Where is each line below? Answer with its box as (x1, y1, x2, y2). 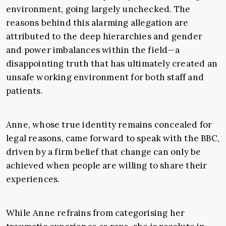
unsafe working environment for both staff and (6, 72, 204, 83)
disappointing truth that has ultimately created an (6, 58, 218, 70)
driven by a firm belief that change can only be (6, 146, 201, 158)
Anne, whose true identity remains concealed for (6, 119, 212, 131)
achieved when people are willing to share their (6, 160, 207, 172)
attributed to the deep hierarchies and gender (6, 31, 203, 42)
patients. (6, 85, 43, 97)
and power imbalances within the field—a (6, 44, 180, 56)
